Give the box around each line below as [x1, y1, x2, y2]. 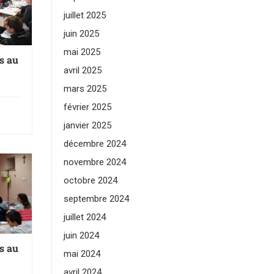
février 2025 [63, 102, 111, 113]
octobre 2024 [63, 175, 117, 186]
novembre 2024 [63, 157, 126, 168]
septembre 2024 [63, 193, 129, 204]
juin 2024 [63, 230, 99, 241]
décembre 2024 [63, 138, 126, 149]
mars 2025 [63, 83, 106, 94]
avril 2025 [63, 65, 102, 76]
